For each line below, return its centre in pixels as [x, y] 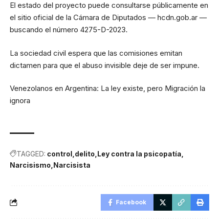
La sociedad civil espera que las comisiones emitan [96, 53]
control [60, 153]
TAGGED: [31, 153]
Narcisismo [30, 165]
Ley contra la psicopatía [139, 153]
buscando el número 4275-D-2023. [69, 30]
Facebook [131, 202]
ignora [20, 100]
